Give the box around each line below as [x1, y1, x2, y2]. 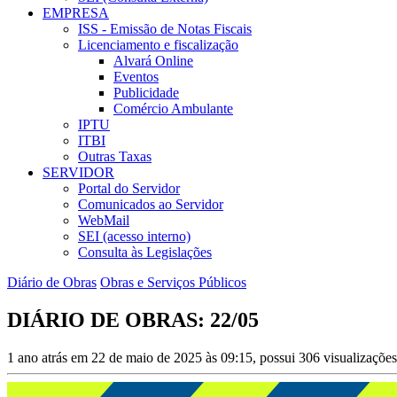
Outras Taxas [78, 149, 152, 165]
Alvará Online [113, 53, 193, 69]
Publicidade [113, 85, 179, 101]
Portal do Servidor [78, 181, 180, 197]
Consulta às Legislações [78, 245, 212, 261]
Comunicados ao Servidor [78, 197, 223, 213]
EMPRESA [43, 5, 109, 21]
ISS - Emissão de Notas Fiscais [78, 21, 252, 37]
